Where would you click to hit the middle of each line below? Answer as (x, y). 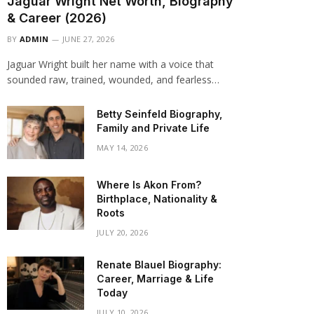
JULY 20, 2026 (123, 232)
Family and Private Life (153, 128)
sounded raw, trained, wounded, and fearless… (113, 80)
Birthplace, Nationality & (157, 199)
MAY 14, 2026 (122, 148)
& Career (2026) (57, 18)
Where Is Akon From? (149, 185)
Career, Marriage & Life (155, 279)
